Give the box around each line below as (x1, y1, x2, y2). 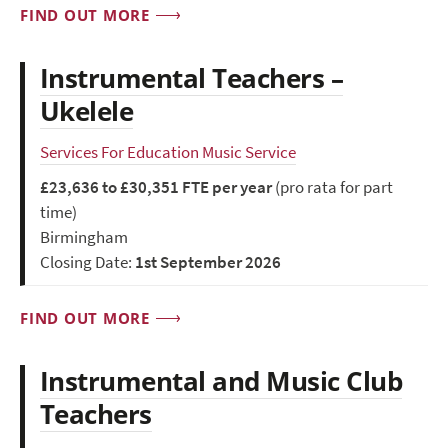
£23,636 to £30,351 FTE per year (40, 176, 272, 200)
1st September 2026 (135, 251, 281, 275)
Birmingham (40, 226, 128, 250)
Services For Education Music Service (40, 141, 296, 165)
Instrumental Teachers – (40, 61, 344, 96)
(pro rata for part (272, 176, 393, 200)
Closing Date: (40, 251, 135, 275)
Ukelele (40, 94, 134, 129)
